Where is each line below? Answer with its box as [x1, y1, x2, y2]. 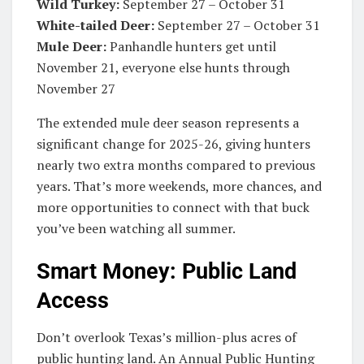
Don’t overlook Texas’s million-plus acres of [37, 327, 297, 346]
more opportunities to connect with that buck [37, 197, 310, 216]
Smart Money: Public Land [37, 258, 297, 285]
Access [37, 288, 109, 314]
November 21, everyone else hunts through [37, 58, 290, 76]
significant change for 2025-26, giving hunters [37, 134, 310, 153]
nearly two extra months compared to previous [37, 155, 315, 174]
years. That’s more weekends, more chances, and [37, 176, 322, 195]
